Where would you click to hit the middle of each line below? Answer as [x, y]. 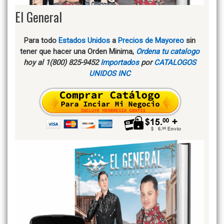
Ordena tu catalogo [167, 51]
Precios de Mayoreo [151, 40]
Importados [119, 62]
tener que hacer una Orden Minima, [78, 51]
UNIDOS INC [109, 73]
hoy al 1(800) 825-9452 [62, 62]
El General [38, 17]
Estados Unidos [84, 40]
